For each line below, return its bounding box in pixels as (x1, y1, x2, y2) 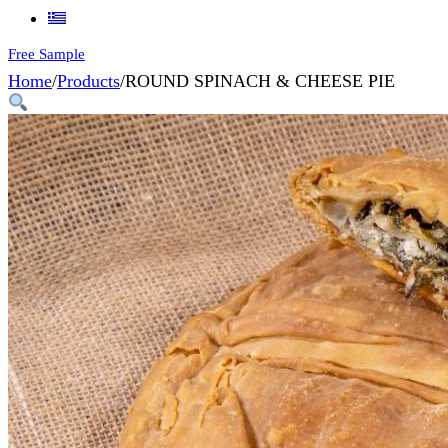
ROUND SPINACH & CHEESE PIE (125, 70, 395, 91)
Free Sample (8, 45, 85, 62)
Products (57, 70, 120, 91)
